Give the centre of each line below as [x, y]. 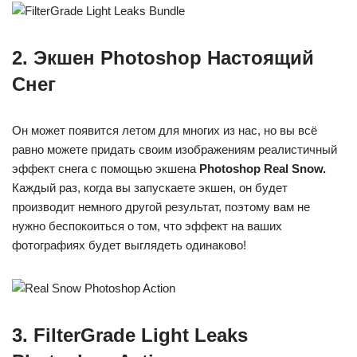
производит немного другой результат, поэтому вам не [161, 207]
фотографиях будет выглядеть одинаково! [129, 245]
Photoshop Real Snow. [263, 169]
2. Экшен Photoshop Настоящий [163, 58]
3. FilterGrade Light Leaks [130, 335]
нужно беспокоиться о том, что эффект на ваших [147, 226]
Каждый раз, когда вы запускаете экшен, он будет [150, 188]
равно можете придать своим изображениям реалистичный [175, 150]
